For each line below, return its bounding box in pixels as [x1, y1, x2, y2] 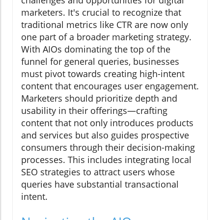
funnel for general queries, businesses [21, 55, 179, 68]
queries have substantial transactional [21, 178, 179, 191]
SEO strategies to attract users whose [21, 166, 175, 178]
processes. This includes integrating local [21, 154, 192, 166]
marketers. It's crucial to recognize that [21, 6, 181, 19]
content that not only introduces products [21, 117, 193, 129]
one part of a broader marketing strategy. [21, 31, 192, 43]
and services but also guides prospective [21, 129, 189, 141]
